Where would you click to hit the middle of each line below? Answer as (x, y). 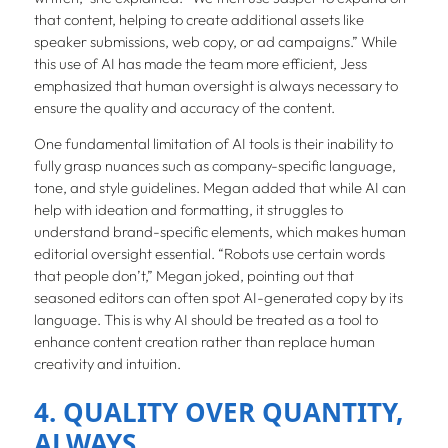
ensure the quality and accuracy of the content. (184, 107)
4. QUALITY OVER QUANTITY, (218, 411)
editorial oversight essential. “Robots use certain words (209, 254)
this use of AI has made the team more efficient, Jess (200, 63)
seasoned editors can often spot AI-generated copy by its (218, 298)
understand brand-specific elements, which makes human (219, 232)
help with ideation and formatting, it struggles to (188, 210)
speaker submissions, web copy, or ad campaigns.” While (215, 41)
